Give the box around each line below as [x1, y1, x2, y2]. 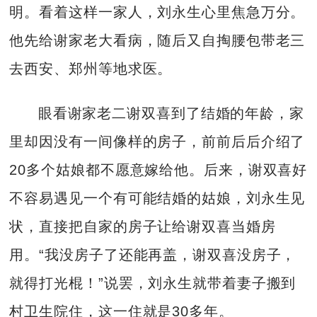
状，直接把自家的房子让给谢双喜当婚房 [9, 218, 276, 234]
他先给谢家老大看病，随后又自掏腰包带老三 [9, 33, 306, 49]
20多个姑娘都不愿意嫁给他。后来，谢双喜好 [9, 161, 308, 178]
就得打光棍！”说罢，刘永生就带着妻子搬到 [9, 275, 296, 291]
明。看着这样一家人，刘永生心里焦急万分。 [9, 4, 306, 21]
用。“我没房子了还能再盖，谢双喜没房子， [9, 246, 296, 263]
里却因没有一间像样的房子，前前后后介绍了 [9, 133, 306, 149]
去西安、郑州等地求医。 [9, 61, 173, 77]
